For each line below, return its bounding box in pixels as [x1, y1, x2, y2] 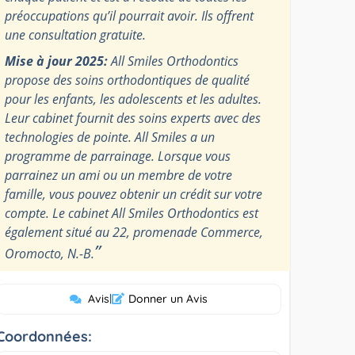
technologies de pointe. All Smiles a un [5, 128, 216, 146]
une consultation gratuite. [5, 25, 147, 44]
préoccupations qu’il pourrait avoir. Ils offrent [5, 6, 254, 25]
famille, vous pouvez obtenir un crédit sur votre [5, 185, 263, 203]
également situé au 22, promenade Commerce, [5, 223, 264, 241]
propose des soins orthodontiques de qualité [5, 71, 250, 89]
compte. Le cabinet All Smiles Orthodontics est [5, 204, 259, 222]
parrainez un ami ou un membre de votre [5, 166, 233, 184]
